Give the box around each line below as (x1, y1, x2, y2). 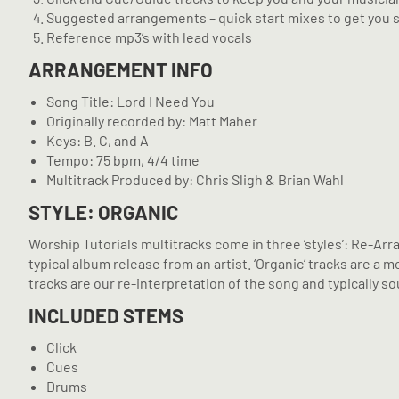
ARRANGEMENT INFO (28, 58, 213, 81)
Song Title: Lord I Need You (46, 93, 215, 110)
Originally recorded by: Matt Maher (46, 112, 257, 129)
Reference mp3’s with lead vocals (46, 28, 252, 45)
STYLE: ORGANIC (28, 200, 178, 224)
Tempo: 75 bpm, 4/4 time (46, 151, 199, 168)
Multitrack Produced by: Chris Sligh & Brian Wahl (46, 171, 344, 188)
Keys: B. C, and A (46, 132, 149, 149)
